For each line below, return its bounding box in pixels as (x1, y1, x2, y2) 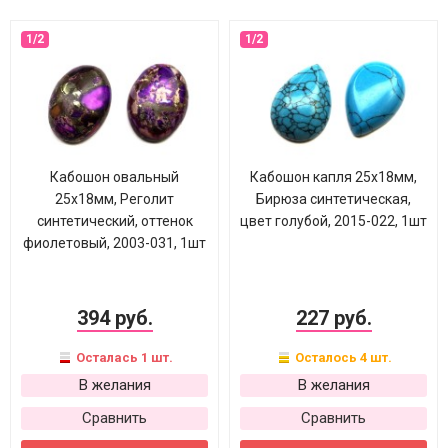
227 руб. (295, 306, 372, 330)
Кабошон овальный (50, 169, 179, 185)
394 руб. (76, 306, 153, 330)
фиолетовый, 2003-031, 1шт (23, 235, 206, 251)
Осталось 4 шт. (291, 350, 392, 365)
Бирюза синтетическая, (256, 191, 411, 207)
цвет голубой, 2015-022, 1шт (240, 213, 427, 229)
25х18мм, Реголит (55, 191, 174, 207)
